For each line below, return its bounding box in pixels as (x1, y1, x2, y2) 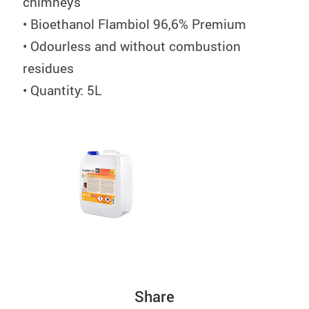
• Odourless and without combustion (22, 37, 241, 54)
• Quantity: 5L (22, 81, 101, 99)
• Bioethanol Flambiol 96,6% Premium (22, 15, 246, 32)
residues (22, 59, 74, 77)
